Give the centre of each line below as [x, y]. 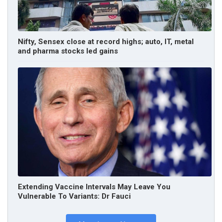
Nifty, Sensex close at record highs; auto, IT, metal [106, 42]
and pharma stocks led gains [68, 51]
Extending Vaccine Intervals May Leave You [94, 187]
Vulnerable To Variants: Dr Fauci [74, 196]
